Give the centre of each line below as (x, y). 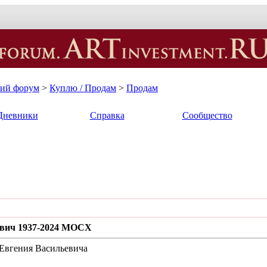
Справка (107, 115)
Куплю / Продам (83, 88)
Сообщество (207, 115)
